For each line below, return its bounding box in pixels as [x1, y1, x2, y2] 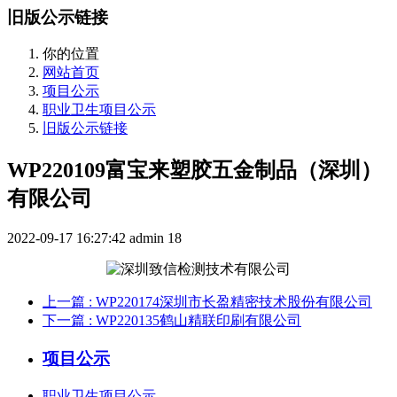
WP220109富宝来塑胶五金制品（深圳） [7, 159, 382, 183]
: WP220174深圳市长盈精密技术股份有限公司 [89, 294, 372, 310]
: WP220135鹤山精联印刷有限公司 [89, 313, 301, 329]
